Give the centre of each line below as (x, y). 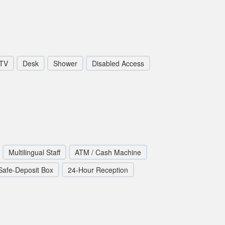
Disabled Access (118, 63)
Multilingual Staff (34, 152)
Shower (65, 63)
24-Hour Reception (98, 170)
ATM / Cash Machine (108, 152)
